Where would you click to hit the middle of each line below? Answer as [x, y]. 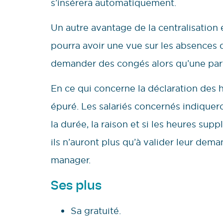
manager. [71, 160]
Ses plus [76, 185]
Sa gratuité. [96, 211]
